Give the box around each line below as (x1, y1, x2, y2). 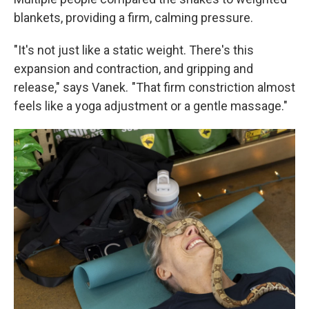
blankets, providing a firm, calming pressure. (14, 10, 253, 25)
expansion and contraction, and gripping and (14, 61, 253, 76)
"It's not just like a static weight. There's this (14, 43, 254, 57)
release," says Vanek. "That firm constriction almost (14, 80, 295, 94)
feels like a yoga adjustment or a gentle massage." (14, 99, 288, 113)
